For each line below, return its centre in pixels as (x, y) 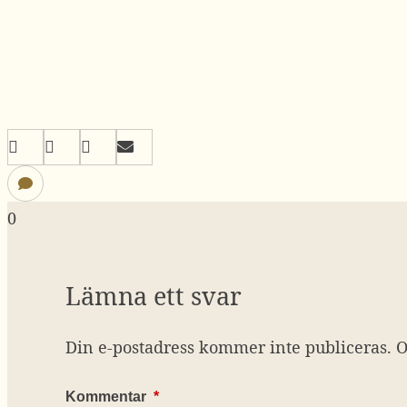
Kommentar (108, 397)
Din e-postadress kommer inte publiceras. (228, 347)
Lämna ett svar (154, 296)
